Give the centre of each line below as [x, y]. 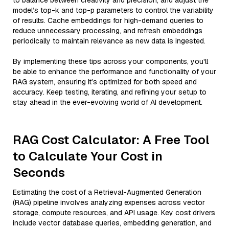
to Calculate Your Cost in [88, 156]
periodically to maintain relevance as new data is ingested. [109, 41]
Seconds [39, 173]
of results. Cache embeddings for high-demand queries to [108, 20]
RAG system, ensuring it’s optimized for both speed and [105, 82]
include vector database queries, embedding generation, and [112, 223]
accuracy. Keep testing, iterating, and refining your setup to [110, 92]
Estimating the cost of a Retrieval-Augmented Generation [107, 192]
